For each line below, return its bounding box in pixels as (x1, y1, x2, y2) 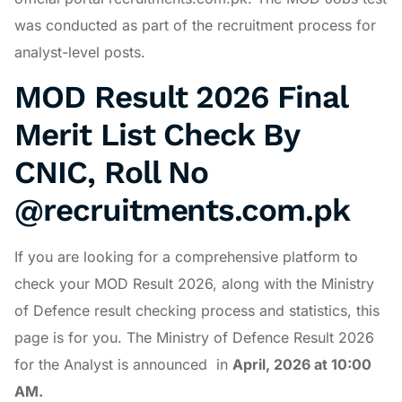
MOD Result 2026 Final (14, 78, 347, 117)
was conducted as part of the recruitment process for (14, 16, 376, 34)
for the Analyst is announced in (14, 355, 232, 374)
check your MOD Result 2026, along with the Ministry (14, 275, 374, 293)
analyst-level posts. (14, 43, 145, 61)
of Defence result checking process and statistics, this (14, 301, 380, 320)
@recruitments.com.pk (14, 191, 351, 230)
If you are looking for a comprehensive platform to (14, 248, 358, 267)
